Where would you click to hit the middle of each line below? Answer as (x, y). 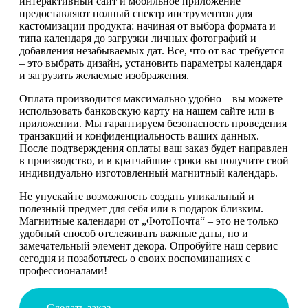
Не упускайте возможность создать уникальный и (137, 196)
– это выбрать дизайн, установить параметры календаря (151, 63)
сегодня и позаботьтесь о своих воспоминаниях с (135, 258)
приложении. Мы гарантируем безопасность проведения (153, 123)
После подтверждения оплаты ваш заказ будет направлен (154, 148)
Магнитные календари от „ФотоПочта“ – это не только (149, 221)
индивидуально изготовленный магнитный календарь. (148, 173)
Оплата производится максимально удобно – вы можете (151, 98)
